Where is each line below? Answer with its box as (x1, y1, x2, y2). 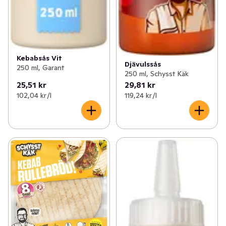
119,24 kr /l (124, 91, 157, 100)
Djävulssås (124, 60, 161, 69)
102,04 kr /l (17, 91, 51, 100)
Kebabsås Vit (17, 53, 62, 63)
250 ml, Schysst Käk (124, 69, 189, 79)
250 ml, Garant (17, 63, 64, 73)
